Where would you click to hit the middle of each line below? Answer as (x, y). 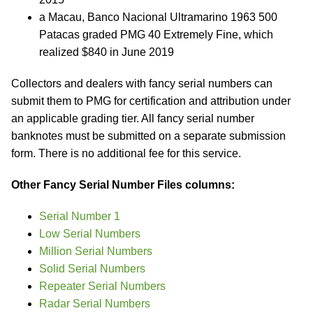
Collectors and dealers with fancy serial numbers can (142, 83)
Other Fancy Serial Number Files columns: (123, 185)
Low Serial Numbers (90, 234)
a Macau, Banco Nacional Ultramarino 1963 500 (158, 17)
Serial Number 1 (80, 216)
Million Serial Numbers (96, 251)
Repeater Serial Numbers (102, 286)
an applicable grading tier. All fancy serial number (133, 118)
